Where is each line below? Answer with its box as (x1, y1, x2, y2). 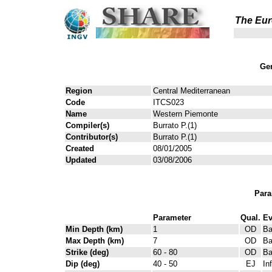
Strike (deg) (66, 247, 109, 257)
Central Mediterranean (153, 86, 230, 96)
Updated (66, 155, 97, 165)
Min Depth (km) (66, 224, 123, 234)
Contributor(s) (66, 132, 118, 142)
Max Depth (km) (66, 236, 124, 245)
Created (66, 144, 94, 154)
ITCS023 (153, 98, 184, 107)
